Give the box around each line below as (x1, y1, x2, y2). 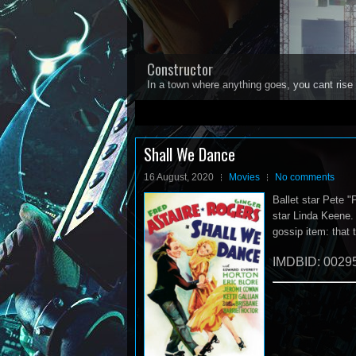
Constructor (147, 59, 213, 79)
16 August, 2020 (144, 172, 214, 183)
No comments (275, 172, 335, 183)
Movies (229, 172, 260, 183)
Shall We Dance (144, 142, 235, 166)
